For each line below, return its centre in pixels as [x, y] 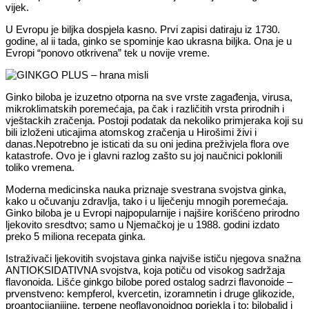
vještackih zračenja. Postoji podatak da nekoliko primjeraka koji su [154, 120]
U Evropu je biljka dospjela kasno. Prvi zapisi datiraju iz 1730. [143, 29]
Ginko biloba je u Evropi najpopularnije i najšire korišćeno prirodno [152, 212]
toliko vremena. [40, 167]
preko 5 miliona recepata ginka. [76, 236]
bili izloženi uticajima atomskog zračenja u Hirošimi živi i [131, 132]
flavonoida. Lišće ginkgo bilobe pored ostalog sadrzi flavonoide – [149, 281]
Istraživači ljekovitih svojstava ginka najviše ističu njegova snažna [153, 258]
